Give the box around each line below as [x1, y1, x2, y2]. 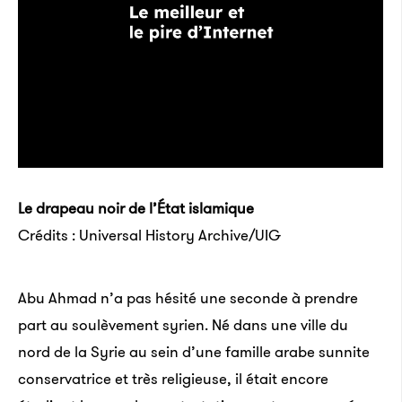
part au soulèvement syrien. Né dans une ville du [18, 314, 348, 336]
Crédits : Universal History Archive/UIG [18, 224, 281, 246]
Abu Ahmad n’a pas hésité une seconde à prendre [18, 287, 358, 309]
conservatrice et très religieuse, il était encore [18, 368, 328, 389]
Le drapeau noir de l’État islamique [18, 197, 254, 219]
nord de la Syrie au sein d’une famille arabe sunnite [18, 341, 370, 363]
